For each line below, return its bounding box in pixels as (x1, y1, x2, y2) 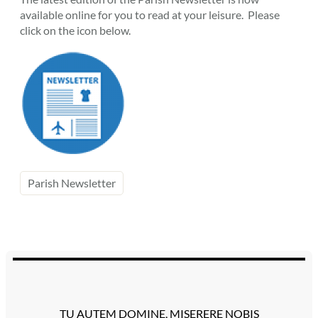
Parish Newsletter (28, 176, 116, 190)
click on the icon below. (20, 23, 131, 37)
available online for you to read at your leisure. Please (20, 7, 280, 21)
